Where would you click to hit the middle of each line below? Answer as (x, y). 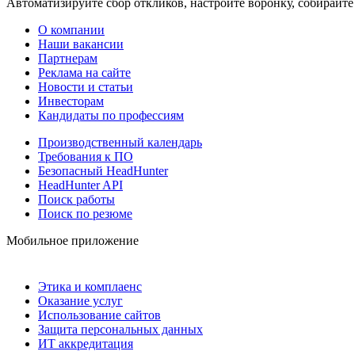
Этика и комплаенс (90, 286)
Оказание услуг (80, 300)
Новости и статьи (86, 86)
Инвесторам (71, 101)
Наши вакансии (81, 44)
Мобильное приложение (73, 240)
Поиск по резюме (85, 213)
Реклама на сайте (84, 72)
